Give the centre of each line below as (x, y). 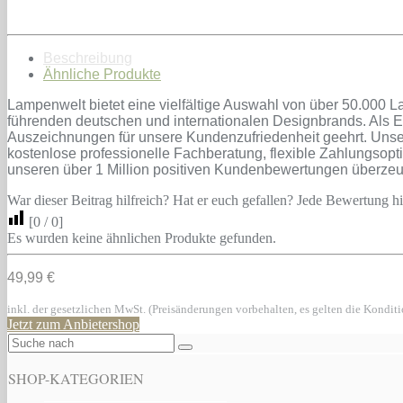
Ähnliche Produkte (102, 74)
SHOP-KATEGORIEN (76, 378)
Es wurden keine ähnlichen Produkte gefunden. (142, 237)
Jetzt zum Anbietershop (73, 324)
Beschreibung (88, 58)
